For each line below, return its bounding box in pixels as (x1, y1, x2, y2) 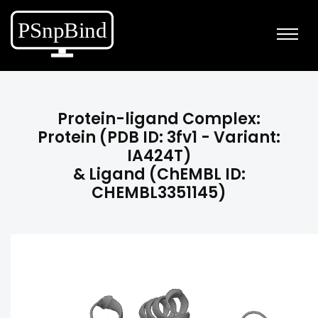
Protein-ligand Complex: (57, 108, 261, 130)
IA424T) (126, 145, 192, 167)
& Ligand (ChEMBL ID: (72, 163, 246, 185)
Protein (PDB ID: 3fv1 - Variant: (38, 126, 280, 148)
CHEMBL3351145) (92, 182, 226, 204)
